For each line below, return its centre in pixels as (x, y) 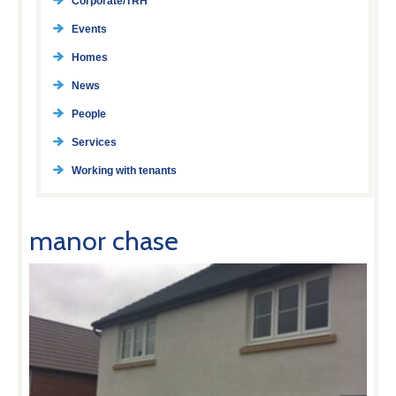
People (88, 114)
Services (94, 143)
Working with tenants (124, 171)
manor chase (104, 241)
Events (89, 30)
